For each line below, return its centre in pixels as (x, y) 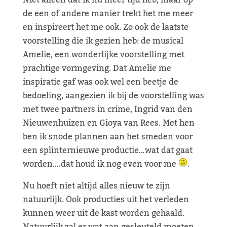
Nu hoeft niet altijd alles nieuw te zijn (96, 186)
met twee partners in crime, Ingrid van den (107, 109)
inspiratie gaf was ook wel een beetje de (100, 82)
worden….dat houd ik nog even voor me (100, 164)
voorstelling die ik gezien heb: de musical (103, 41)
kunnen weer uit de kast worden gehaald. (103, 213)
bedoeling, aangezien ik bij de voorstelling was (113, 96)
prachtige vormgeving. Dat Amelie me (97, 68)
